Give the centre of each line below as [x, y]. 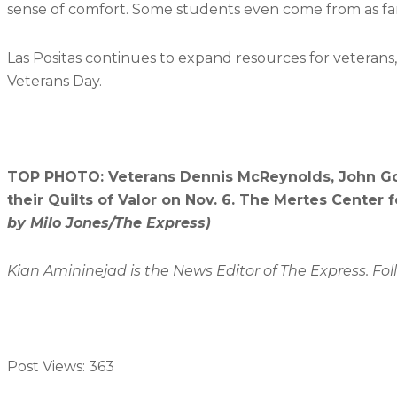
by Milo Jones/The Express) [109, 222]
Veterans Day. [54, 81]
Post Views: [46, 367]
